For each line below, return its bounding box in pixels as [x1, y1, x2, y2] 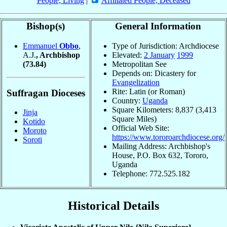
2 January [144, 50, 175, 59]
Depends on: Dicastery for [112, 68, 196, 78]
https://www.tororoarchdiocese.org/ [112, 132, 224, 141]
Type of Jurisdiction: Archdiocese [112, 41, 219, 50]
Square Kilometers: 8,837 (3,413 [112, 105, 216, 114]
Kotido [23, 117, 45, 126]
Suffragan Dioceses [6, 87, 85, 98]
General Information [115, 21, 201, 32]
